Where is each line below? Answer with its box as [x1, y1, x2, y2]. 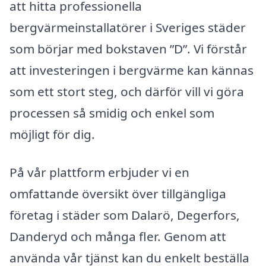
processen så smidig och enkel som [9, 104, 214, 121]
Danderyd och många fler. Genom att [9, 227, 226, 245]
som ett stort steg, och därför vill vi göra [9, 83, 244, 100]
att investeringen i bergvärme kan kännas [9, 62, 254, 78]
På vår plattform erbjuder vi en [9, 163, 189, 180]
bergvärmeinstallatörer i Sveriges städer [9, 19, 246, 36]
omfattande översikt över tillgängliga [9, 185, 226, 202]
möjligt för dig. [9, 126, 95, 142]
